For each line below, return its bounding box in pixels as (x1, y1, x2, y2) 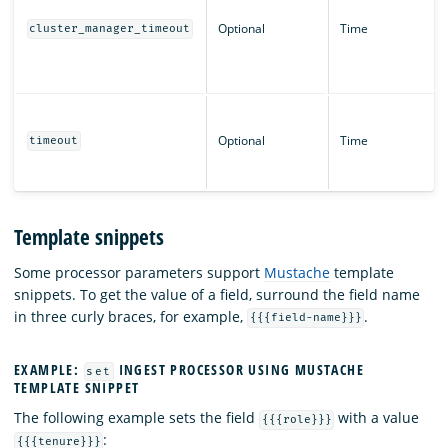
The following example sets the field (14, 408, 259, 428)
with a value (334, 408, 420, 428)
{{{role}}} (261, 413, 332, 427)
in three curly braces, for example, (14, 306, 247, 326)
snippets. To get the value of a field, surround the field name (14, 284, 420, 304)
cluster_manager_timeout (29, 22, 191, 36)
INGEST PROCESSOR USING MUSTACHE (114, 360, 364, 380)
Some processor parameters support (14, 262, 264, 282)
